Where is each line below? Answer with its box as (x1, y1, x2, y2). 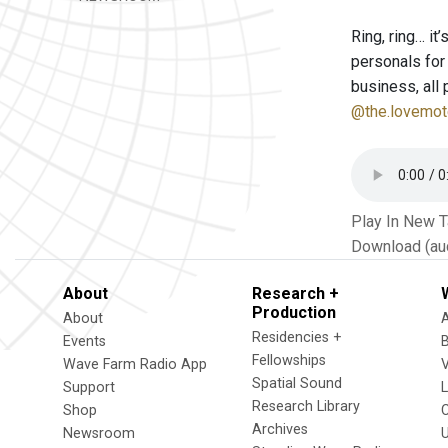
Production (252, 303, 336, 322)
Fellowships (252, 352, 326, 369)
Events (63, 333, 106, 350)
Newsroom (63, 425, 135, 442)
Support (63, 379, 115, 396)
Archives (252, 421, 308, 438)
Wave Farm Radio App (63, 356, 207, 373)
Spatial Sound (252, 375, 342, 392)
